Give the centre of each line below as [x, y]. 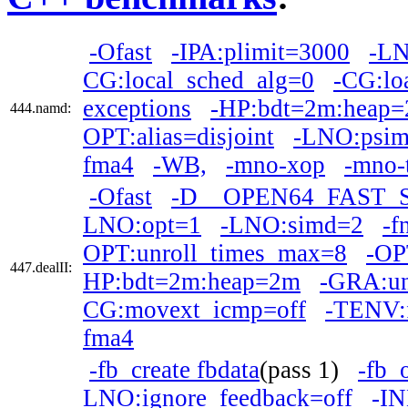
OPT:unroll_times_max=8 [215, 254]
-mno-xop [275, 165]
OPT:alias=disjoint [178, 137]
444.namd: [41, 108]
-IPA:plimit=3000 [260, 52]
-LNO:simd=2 [292, 225]
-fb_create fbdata [174, 370]
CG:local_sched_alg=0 [199, 81]
